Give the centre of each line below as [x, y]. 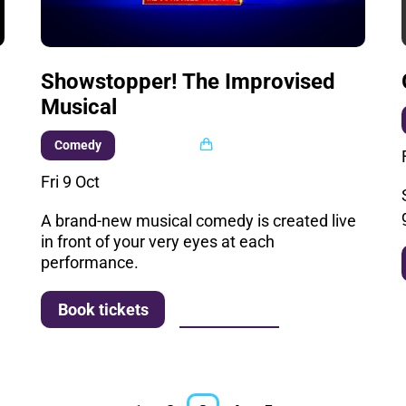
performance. [90, 262]
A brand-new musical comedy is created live [199, 220]
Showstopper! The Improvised [188, 81]
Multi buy [168, 144]
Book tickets [103, 310]
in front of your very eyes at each [158, 241]
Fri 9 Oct [71, 181]
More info [229, 309]
